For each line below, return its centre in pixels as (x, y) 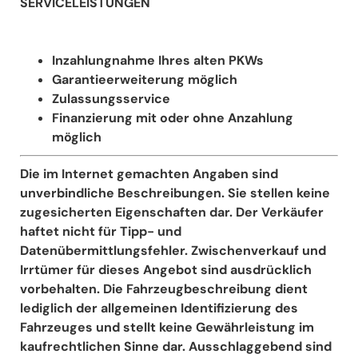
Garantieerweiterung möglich (145, 79)
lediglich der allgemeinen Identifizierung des (159, 308)
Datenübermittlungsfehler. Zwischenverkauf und (173, 250)
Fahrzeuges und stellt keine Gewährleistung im (167, 327)
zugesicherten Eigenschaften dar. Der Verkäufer (172, 212)
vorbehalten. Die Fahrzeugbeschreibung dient (164, 288)
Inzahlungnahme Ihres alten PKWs (158, 60)
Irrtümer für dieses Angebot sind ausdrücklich (166, 269)
